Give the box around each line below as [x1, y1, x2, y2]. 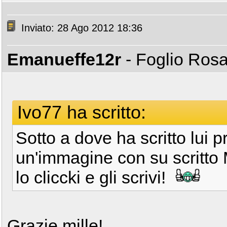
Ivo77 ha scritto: [17, 102, 146, 123]
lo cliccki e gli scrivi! [16, 168, 170, 187]
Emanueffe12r [7, 50, 121, 69]
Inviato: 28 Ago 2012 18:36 [18, 22, 142, 34]
